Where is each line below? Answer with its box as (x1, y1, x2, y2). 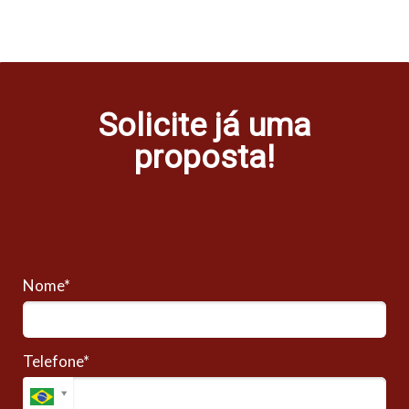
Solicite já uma (98, 107, 311, 144)
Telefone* (23, 351, 89, 371)
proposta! (134, 139, 275, 176)
